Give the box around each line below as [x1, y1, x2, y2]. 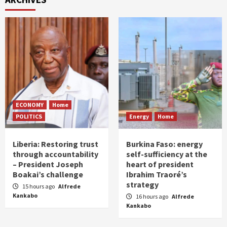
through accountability [13, 149, 98, 159]
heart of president [126, 159, 194, 169]
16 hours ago [136, 193, 169, 200]
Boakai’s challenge [13, 169, 83, 179]
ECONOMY [16, 101, 44, 108]
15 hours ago [22, 182, 56, 190]
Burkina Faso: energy [126, 139, 203, 149]
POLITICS [16, 112, 42, 120]
